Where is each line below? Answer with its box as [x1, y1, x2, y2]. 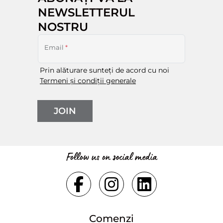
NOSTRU [38, 19, 88, 34]
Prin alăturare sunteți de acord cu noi [40, 65, 169, 75]
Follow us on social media [66, 148, 157, 165]
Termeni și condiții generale [40, 76, 136, 85]
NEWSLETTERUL [38, 4, 135, 19]
